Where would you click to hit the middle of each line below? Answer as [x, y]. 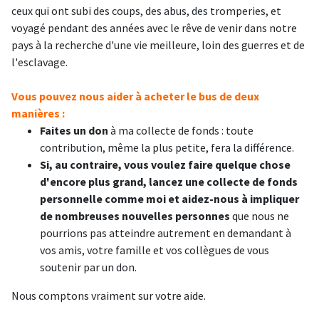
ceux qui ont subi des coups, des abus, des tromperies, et [146, 11]
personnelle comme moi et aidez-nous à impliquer [169, 199]
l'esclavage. [40, 62]
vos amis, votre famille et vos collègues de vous [155, 250]
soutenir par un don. [88, 267]
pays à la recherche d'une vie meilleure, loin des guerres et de [158, 45]
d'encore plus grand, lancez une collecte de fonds [169, 182]
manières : [38, 113]
